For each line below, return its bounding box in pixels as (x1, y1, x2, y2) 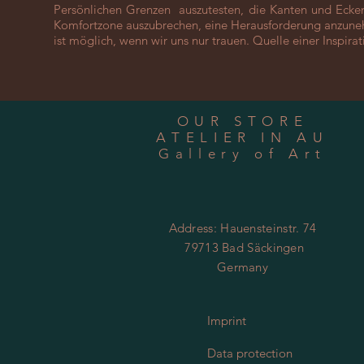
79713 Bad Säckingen (181, 240, 304, 256)
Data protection (207, 345, 292, 362)
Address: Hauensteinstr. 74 (168, 220, 317, 236)
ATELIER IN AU (156, 129, 329, 146)
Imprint (207, 313, 246, 329)
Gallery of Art (158, 145, 327, 162)
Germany (216, 259, 269, 275)
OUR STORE (176, 113, 309, 130)
